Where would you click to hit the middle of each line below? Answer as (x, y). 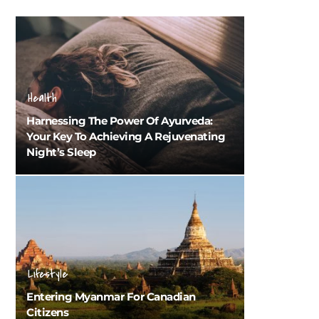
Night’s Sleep (61, 152)
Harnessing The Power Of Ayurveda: (120, 121)
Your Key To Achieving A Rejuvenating (126, 137)
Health (43, 99)
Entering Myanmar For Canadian (111, 297)
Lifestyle (48, 274)
